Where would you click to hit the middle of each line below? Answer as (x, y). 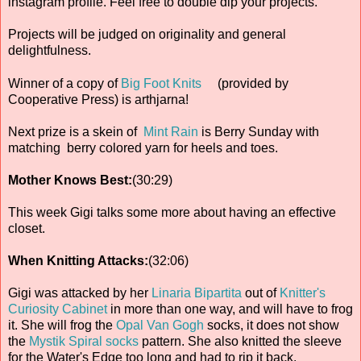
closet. (27, 228)
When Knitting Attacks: (78, 260)
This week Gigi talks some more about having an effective (172, 212)
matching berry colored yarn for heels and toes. (143, 147)
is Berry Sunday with (259, 131)
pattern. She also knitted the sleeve (240, 341)
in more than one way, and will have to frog (230, 309)
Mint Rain (171, 131)
